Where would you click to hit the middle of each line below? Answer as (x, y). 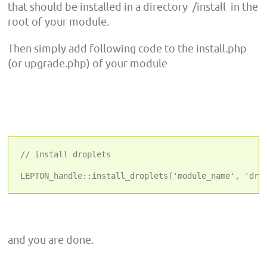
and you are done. (51, 240)
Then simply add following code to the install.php (128, 48)
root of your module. (59, 21)
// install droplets (66, 154)
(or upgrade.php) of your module (88, 63)
